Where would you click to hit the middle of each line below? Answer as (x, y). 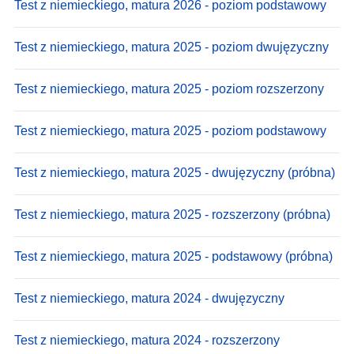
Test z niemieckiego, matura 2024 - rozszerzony (147, 340)
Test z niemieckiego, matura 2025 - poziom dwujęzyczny (171, 47)
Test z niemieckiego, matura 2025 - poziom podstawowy (170, 130)
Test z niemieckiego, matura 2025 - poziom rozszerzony (169, 88)
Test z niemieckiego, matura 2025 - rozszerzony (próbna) (172, 214)
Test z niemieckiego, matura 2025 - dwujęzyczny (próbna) (175, 172)
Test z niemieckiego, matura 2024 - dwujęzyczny (149, 298)
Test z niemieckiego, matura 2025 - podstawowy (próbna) (173, 256)
